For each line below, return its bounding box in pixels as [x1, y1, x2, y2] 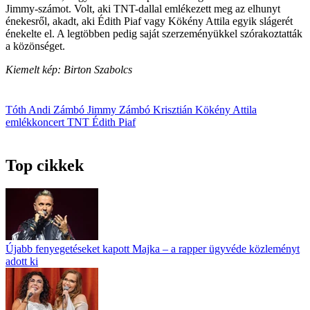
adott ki [6, 255, 38, 268]
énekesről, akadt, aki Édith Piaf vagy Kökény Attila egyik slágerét [6, 15, 293, 27]
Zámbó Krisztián [119, 103, 195, 116]
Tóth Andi [6, 103, 53, 116]
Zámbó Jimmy [53, 103, 119, 116]
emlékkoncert [6, 116, 67, 128]
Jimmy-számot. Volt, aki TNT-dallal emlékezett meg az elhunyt [6, 2, 280, 15]
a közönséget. [6, 39, 65, 52]
